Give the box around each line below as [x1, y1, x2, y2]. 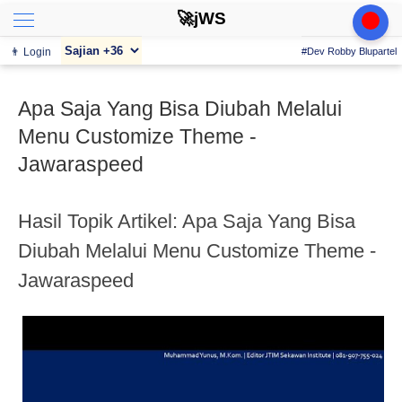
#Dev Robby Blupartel [301, 46, 397, 57]
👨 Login [10, 46, 51, 58]
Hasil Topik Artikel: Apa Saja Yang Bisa [18, 210, 355, 232]
